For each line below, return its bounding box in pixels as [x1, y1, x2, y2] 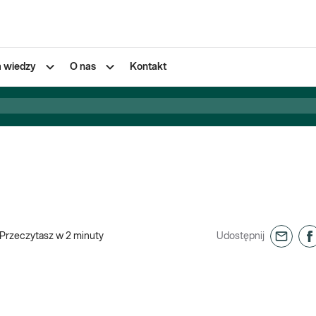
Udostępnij [217, 231, 265, 241]
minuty [73, 231, 104, 241]
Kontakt [130, 62, 166, 72]
